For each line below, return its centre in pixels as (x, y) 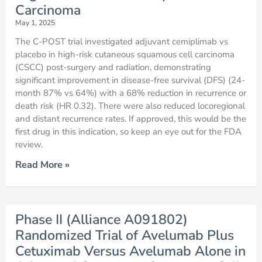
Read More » (42, 165)
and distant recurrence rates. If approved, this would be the (131, 119)
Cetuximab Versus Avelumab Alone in (130, 251)
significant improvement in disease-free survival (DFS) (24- (130, 80)
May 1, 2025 (35, 23)
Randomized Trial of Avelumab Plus (125, 235)
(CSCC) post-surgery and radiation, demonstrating (113, 68)
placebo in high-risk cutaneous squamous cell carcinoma (125, 55)
